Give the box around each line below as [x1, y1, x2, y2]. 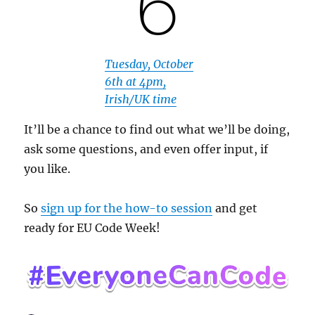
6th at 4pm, [105, 74, 166, 89]
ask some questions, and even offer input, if [24, 141, 269, 156]
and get [212, 200, 258, 215]
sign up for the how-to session [41, 200, 213, 215]
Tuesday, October [105, 56, 193, 71]
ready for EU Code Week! [24, 220, 161, 235]
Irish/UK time [105, 91, 176, 106]
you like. [24, 161, 71, 176]
